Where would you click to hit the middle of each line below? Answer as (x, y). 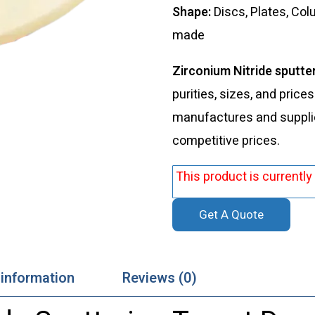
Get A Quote (231, 214)
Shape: (193, 12)
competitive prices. (226, 141)
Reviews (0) (159, 278)
